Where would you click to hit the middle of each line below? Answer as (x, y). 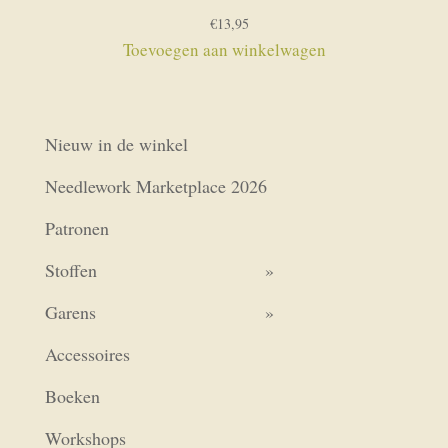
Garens (70, 312)
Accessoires (87, 354)
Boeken (72, 396)
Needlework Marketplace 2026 (155, 186)
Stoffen (70, 270)
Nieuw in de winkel (116, 144)
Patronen (76, 228)
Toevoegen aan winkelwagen (224, 50)
